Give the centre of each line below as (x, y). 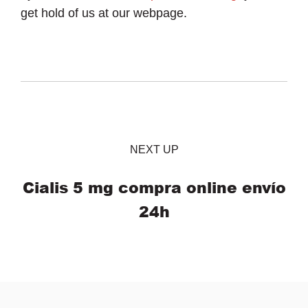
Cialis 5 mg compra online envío (154, 188)
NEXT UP (154, 149)
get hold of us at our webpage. (104, 13)
